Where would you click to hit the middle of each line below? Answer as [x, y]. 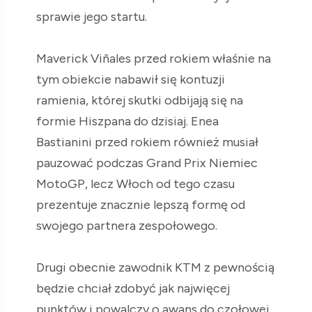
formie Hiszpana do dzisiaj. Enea [127, 121]
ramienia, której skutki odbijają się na [140, 100]
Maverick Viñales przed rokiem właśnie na [154, 58]
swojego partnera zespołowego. [127, 225]
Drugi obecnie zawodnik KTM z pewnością [155, 267]
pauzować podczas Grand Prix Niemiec [147, 163]
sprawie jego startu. [92, 16]
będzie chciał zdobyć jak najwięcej [133, 288]
